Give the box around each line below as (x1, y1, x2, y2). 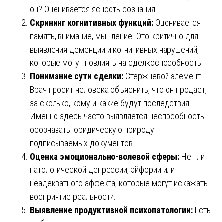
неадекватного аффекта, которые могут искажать (30, 177, 208, 188)
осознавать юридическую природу (30, 124, 154, 135)
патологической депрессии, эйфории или (30, 164, 175, 175)
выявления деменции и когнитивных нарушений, (30, 44, 199, 55)
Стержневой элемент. (123, 70, 203, 81)
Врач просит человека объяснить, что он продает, (30, 84, 207, 95)
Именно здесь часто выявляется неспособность (30, 111, 204, 121)
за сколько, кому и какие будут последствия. (30, 97, 191, 108)
